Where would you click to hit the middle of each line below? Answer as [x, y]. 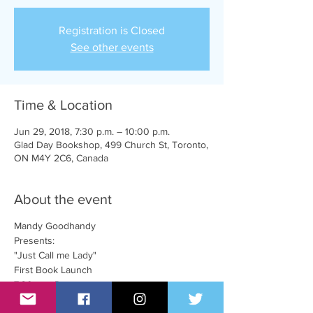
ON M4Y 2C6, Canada [61, 158]
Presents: [34, 240]
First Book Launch [53, 270]
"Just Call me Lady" [55, 255]
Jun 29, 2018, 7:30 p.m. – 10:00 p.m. [92, 131]
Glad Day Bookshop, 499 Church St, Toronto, [111, 145]
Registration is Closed [112, 30]
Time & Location [63, 105]
